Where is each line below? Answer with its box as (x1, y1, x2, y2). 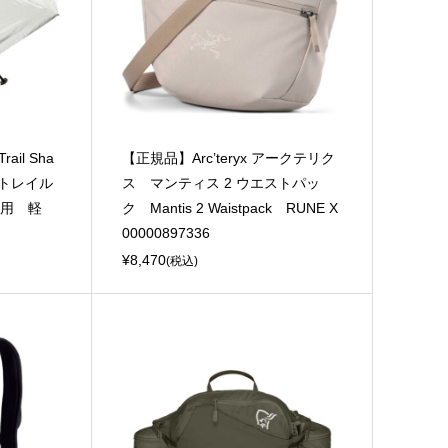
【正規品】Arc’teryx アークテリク (122, 150, 336, 167)
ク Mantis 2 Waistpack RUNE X (122, 200, 339, 217)
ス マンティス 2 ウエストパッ (122, 175, 321, 192)
